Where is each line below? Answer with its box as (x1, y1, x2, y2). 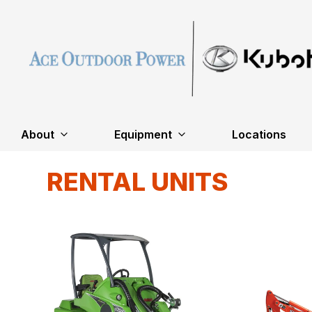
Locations (231, 127, 286, 141)
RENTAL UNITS (47, 166, 229, 197)
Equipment (114, 127, 172, 141)
